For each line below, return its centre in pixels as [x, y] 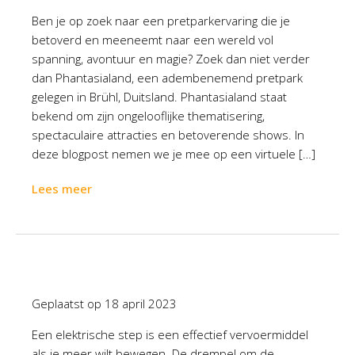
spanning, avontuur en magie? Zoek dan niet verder [171, 59]
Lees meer [62, 189]
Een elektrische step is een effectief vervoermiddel [170, 334]
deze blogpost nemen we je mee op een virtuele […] [174, 154]
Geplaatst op [68, 303]
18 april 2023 [141, 303]
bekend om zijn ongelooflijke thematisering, [148, 116]
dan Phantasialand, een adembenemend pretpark [167, 78]
